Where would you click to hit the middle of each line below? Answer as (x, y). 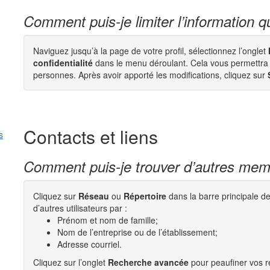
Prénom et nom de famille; (108, 220)
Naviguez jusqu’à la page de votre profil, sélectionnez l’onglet (151, 51)
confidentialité (63, 63)
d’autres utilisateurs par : (80, 208)
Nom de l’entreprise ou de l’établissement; (137, 232)
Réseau (94, 196)
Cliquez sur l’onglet (71, 262)
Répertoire (145, 196)
